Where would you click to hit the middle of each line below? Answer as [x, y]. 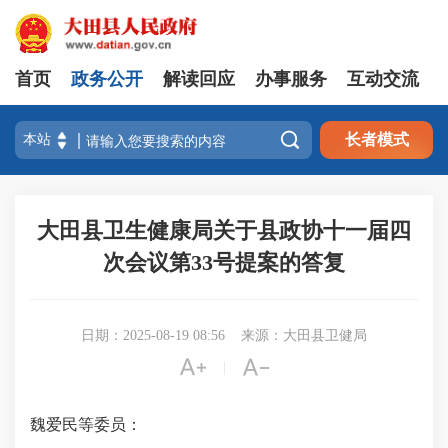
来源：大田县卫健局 [304, 335]
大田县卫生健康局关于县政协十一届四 [224, 230]
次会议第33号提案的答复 [224, 262]
